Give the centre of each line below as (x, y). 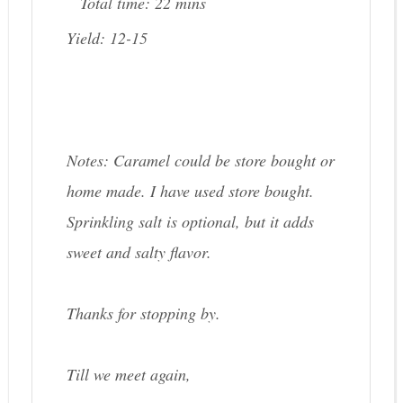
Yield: (88, 38)
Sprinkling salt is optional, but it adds (190, 222)
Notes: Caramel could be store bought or (200, 161)
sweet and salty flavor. (139, 252)
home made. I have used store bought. (190, 191)
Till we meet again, (128, 375)
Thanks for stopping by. (143, 313)
